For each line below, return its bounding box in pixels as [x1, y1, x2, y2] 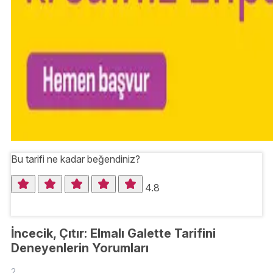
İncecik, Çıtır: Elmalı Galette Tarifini [11, 225, 216, 241]
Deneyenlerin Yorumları [11, 240, 149, 255]
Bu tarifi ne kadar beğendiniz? [11, 153, 140, 166]
